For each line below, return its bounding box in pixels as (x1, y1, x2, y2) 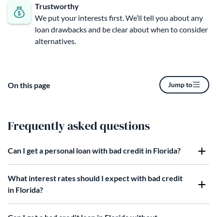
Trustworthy (35, 1, 79, 11)
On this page (8, 80, 50, 90)
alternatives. (35, 36, 76, 46)
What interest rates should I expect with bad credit (8, 173, 183, 183)
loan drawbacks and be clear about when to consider (35, 24, 208, 34)
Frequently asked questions (8, 117, 150, 134)
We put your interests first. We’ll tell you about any (35, 13, 203, 22)
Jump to (168, 80, 192, 89)
